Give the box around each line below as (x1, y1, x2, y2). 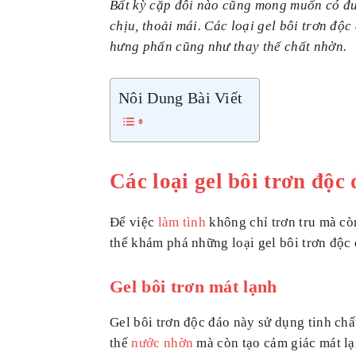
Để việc (110, 214, 158, 230)
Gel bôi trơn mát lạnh (110, 276, 277, 296)
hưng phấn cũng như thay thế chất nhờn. (110, 38, 347, 54)
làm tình (157, 214, 207, 230)
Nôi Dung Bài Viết (118, 88, 243, 106)
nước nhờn (131, 335, 194, 350)
